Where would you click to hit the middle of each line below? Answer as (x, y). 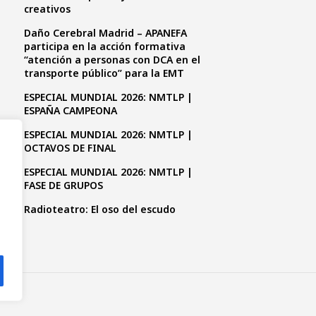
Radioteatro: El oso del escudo (100, 209)
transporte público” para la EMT (104, 73)
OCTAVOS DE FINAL (70, 148)
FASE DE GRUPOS (63, 185)
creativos (47, 9)
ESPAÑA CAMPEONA (71, 110)
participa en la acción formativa (105, 46)
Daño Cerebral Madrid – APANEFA (105, 33)
